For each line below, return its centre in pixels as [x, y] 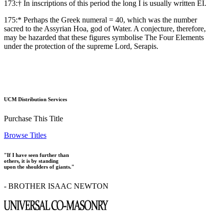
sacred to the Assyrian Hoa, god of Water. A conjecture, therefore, [105, 29]
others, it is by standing [31, 161]
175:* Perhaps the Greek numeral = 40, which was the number [100, 20]
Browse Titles [25, 135]
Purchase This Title [33, 118]
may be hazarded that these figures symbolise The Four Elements [104, 38]
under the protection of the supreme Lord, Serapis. [81, 46]
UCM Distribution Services [35, 99]
